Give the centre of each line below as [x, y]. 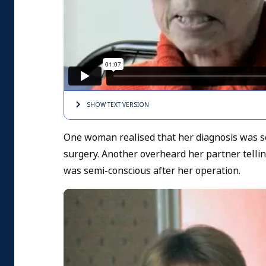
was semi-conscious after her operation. [152, 171]
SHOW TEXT [104, 105]
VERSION [135, 105]
